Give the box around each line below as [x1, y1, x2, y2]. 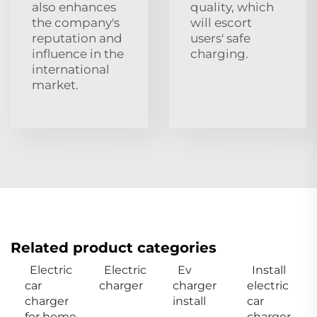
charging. [190, 46, 248, 61]
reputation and [32, 30, 122, 45]
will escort [190, 15, 252, 30]
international [32, 62, 110, 76]
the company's [32, 15, 120, 30]
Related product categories [11, 238, 217, 256]
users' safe [190, 30, 250, 45]
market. [32, 77, 79, 92]
